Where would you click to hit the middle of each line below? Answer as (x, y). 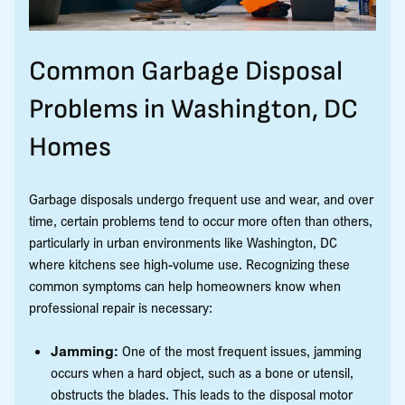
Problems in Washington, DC (193, 109)
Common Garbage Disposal (186, 71)
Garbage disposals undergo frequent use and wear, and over (201, 198)
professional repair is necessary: (121, 307)
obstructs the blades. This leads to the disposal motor (202, 394)
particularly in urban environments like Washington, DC (183, 242)
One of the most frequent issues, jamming (240, 350)
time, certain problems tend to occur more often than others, (201, 220)
